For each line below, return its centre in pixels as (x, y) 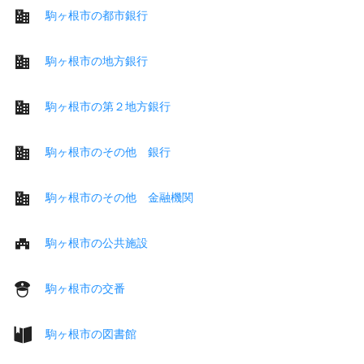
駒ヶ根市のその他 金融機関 (119, 197)
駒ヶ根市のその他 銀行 (108, 152)
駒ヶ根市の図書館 (91, 334)
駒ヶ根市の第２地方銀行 (108, 106)
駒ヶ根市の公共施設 (97, 243)
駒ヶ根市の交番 (85, 288)
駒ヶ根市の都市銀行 (97, 15)
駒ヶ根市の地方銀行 (97, 61)
